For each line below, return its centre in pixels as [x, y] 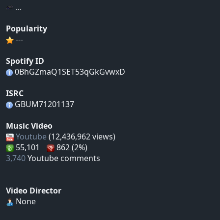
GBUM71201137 [43, 104]
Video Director [34, 191]
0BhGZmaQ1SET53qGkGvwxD [69, 72]
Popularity [27, 29]
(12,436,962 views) [81, 137]
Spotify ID [25, 61]
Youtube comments [63, 158]
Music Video [29, 126]
